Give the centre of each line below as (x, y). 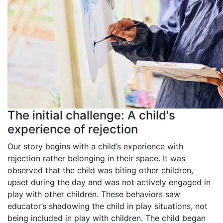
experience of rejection (73, 129)
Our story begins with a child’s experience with (95, 146)
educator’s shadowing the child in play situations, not (108, 206)
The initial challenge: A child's (91, 115)
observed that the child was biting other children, (100, 170)
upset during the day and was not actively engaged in (109, 182)
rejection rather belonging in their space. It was (96, 158)
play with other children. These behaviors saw (94, 194)
